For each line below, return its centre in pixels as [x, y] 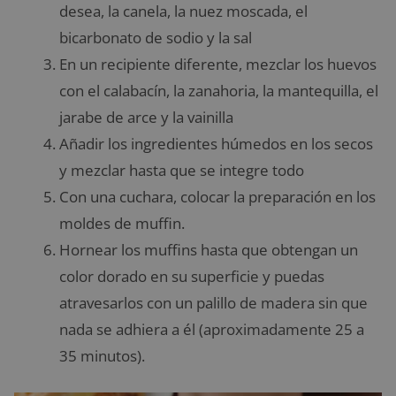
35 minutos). [102, 356]
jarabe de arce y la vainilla [146, 118]
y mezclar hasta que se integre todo [182, 171]
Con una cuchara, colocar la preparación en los [217, 197]
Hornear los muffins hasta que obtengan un [209, 250]
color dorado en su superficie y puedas [192, 277]
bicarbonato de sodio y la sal [156, 38]
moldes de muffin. [122, 224]
